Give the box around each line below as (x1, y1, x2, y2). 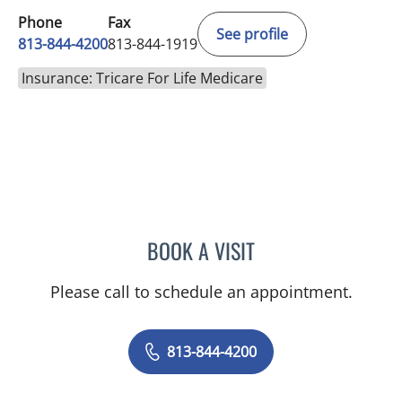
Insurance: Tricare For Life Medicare (22, 67, 263, 88)
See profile (216, 23, 288, 44)
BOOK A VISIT (147, 233, 255, 267)
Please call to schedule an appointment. (49, 280, 353, 302)
